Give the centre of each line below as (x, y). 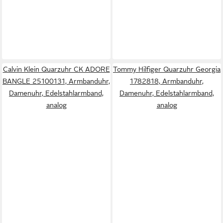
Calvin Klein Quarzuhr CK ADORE (56, 69)
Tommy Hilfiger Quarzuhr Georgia (167, 69)
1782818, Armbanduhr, (167, 81)
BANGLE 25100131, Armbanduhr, (56, 81)
